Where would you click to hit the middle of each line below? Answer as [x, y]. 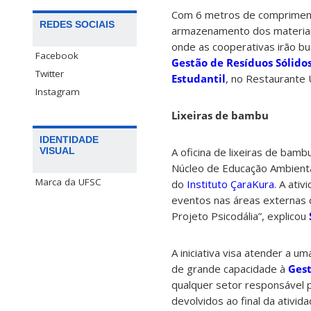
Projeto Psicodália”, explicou [240, 216]
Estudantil [199, 79]
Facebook [57, 56]
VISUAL [57, 151]
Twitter [50, 74]
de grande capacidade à [230, 269]
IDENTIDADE [69, 140]
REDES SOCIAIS [77, 25]
